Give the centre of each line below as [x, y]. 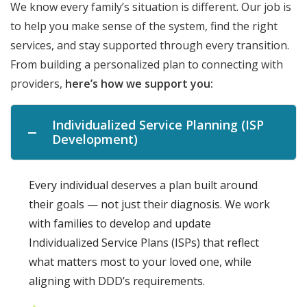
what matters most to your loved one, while [140, 262]
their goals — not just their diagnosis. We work [149, 205]
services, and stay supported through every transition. [150, 46]
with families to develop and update [120, 224]
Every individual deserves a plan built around [143, 185]
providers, [38, 84]
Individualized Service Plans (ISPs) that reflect [144, 243]
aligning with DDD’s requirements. [117, 281]
